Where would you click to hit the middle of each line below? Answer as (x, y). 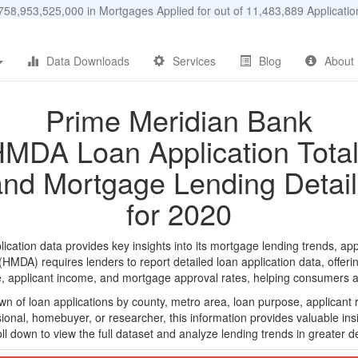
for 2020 (179, 213)
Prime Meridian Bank (179, 119)
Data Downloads (88, 61)
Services (194, 61)
